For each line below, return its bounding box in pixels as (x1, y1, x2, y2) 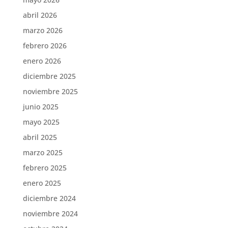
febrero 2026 (22, 41, 67, 51)
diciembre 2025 (22, 71, 76, 81)
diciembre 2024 (22, 193, 76, 204)
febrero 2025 (22, 163, 67, 173)
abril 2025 (22, 132, 57, 142)
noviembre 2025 (22, 87, 78, 97)
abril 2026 (22, 10, 57, 20)
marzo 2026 (22, 25, 63, 36)
